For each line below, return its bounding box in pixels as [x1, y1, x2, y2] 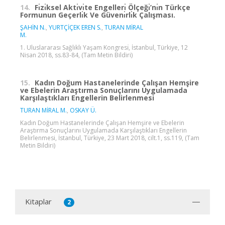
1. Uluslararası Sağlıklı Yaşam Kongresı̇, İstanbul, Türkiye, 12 [20, 43, 188, 52]
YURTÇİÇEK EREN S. [49, 23, 101, 32]
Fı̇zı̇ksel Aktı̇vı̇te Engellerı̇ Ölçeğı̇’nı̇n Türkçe [35, 2, 190, 12]
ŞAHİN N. [20, 23, 46, 32]
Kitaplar [25, 196, 52, 206]
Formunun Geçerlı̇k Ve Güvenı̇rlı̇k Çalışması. [20, 10, 175, 20]
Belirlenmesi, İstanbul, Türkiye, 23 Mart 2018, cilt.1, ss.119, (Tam [20, 133, 199, 142]
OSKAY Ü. [70, 105, 96, 115]
